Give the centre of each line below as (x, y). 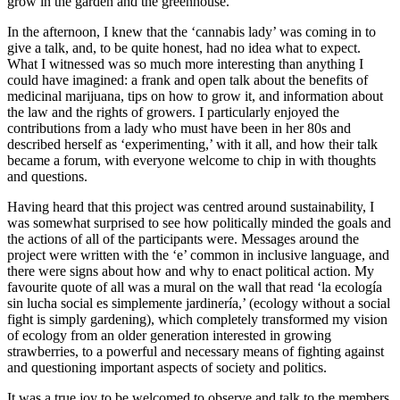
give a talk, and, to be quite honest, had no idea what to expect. (184, 47)
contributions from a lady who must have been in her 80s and (179, 128)
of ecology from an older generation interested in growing (169, 335)
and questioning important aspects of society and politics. (167, 367)
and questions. (47, 176)
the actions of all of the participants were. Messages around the (183, 238)
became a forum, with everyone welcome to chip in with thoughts (192, 160)
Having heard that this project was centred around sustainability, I (191, 206)
